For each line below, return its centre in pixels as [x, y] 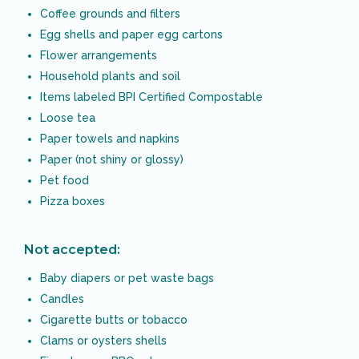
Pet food [65, 180]
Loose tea [68, 117]
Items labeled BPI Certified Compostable [151, 97]
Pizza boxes [73, 201]
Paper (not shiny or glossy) [112, 159]
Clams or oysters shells [103, 340]
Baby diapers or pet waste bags [127, 278]
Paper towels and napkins [110, 138]
